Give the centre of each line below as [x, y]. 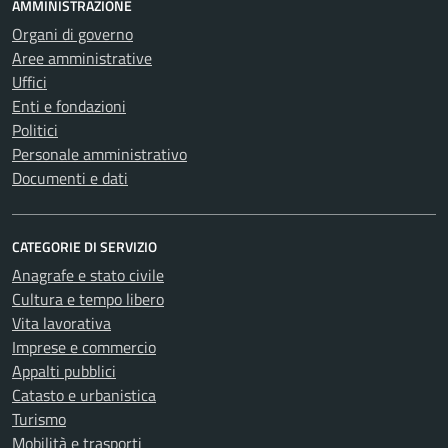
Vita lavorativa [61, 323]
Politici [35, 130]
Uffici [29, 82]
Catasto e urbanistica [84, 395]
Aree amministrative [82, 58]
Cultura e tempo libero [88, 299]
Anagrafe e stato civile [88, 275]
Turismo [39, 419]
